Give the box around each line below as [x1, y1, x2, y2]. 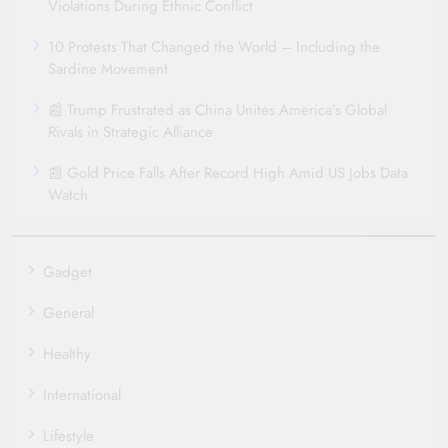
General [43, 301, 94, 324]
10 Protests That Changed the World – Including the [48, 35, 380, 58]
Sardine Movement [48, 57, 168, 80]
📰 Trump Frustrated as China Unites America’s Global [48, 98, 387, 121]
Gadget [43, 260, 92, 283]
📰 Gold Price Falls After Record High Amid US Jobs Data [48, 161, 408, 184]
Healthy [43, 342, 91, 365]
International [43, 383, 121, 406]
